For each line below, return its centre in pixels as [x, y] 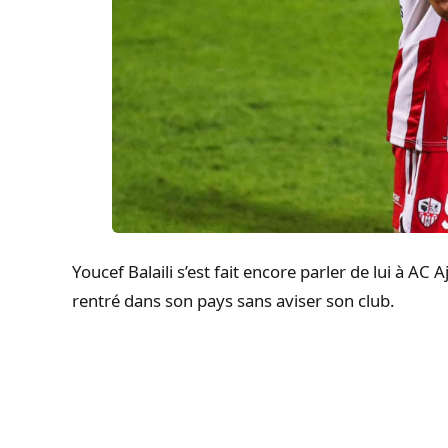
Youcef [100, 272]
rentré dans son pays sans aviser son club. [233, 301]
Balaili [150, 272]
